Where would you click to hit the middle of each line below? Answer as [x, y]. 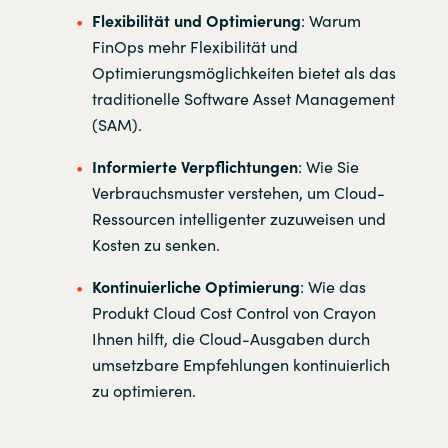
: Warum [330, 20]
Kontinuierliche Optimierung [195, 286]
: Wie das [332, 286]
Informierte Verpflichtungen [194, 166]
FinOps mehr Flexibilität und [194, 46]
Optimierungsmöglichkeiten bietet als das [243, 72]
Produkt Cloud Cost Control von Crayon [233, 312]
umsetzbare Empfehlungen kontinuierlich [240, 364]
